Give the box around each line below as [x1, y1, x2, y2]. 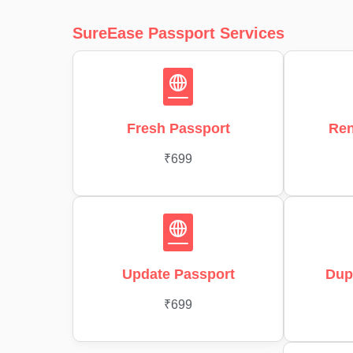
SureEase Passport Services [72, 24, 284, 42]
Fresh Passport [126, 120, 230, 136]
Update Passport [121, 266, 235, 282]
